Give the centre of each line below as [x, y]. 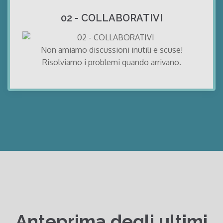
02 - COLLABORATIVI [111, 18]
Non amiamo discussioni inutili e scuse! [111, 50]
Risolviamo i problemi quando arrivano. [111, 62]
